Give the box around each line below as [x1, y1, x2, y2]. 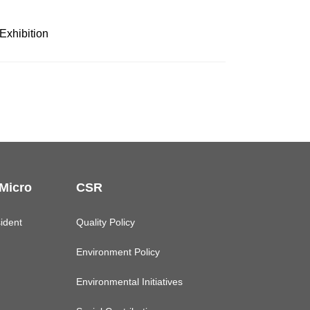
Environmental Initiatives [76, 276, 183, 288]
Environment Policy [76, 246, 160, 258]
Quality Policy [76, 217, 135, 228]
